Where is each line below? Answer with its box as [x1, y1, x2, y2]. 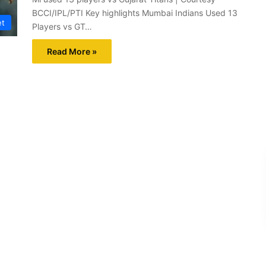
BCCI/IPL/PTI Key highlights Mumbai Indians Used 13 [32, 8, 237, 18]
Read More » [47, 46, 97, 56]
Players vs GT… [32, 21, 92, 31]
